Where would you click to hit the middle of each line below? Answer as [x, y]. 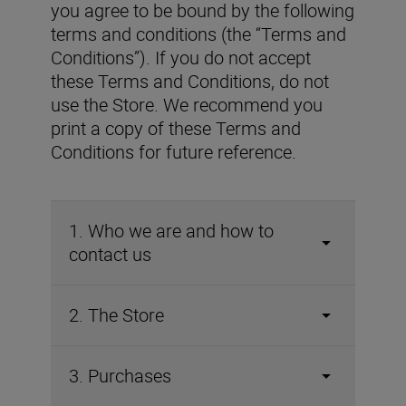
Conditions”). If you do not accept [181, 58]
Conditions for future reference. [174, 152]
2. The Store [116, 315]
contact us [110, 254]
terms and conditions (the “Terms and [198, 34]
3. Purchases [120, 376]
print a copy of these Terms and [176, 128]
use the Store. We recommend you [187, 105]
